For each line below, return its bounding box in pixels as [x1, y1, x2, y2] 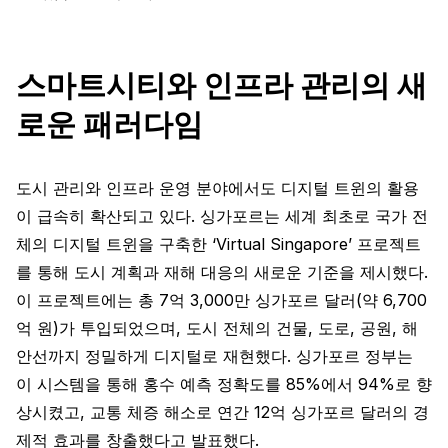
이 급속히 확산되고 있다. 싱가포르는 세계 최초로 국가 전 [16, 206, 428, 226]
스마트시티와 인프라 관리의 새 [16, 67, 427, 103]
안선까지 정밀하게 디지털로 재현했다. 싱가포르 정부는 [16, 346, 413, 366]
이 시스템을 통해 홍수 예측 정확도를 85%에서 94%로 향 [16, 374, 432, 394]
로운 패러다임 [16, 106, 203, 142]
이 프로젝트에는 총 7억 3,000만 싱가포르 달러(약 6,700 [16, 290, 427, 310]
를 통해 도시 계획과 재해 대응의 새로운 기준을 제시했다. [16, 262, 428, 282]
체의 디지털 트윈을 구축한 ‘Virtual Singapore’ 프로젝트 [16, 234, 421, 254]
